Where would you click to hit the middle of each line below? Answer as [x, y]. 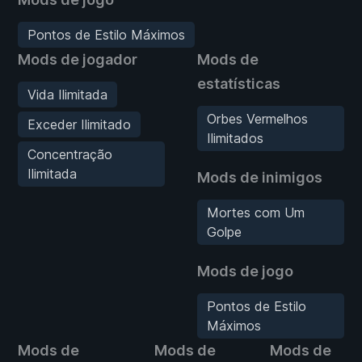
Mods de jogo [245, 271]
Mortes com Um [256, 212]
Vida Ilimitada [67, 94]
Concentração [70, 154]
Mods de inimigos [260, 177]
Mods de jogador [78, 59]
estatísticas [239, 83]
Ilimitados [235, 138]
